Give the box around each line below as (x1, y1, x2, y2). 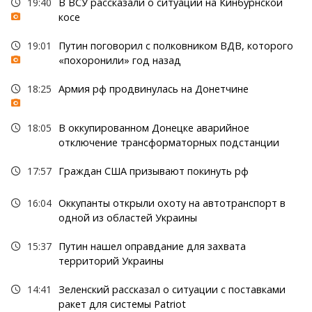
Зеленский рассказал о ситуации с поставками (58, 283, 286, 297)
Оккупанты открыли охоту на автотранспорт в (58, 196, 286, 210)
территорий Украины (58, 254, 164, 268)
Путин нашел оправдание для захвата (58, 240, 246, 253)
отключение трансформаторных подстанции (58, 136, 279, 150)
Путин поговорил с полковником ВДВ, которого (58, 39, 293, 53)
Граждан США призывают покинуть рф (58, 164, 249, 178)
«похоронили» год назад (58, 54, 181, 68)
